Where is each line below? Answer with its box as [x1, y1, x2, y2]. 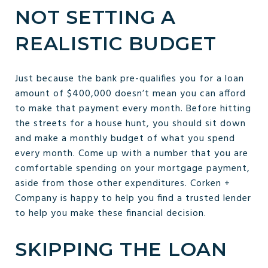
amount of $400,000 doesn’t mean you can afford [15, 86, 246, 102]
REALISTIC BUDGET [15, 31, 217, 55]
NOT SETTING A [15, 5, 176, 29]
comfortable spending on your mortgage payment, [15, 160, 250, 176]
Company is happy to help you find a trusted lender [15, 190, 251, 206]
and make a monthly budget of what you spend [15, 130, 235, 147]
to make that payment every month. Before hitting [15, 100, 251, 117]
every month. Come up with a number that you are [15, 145, 248, 162]
